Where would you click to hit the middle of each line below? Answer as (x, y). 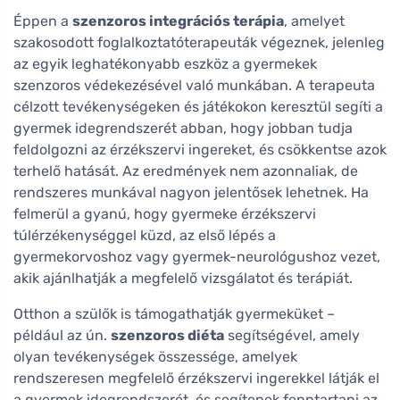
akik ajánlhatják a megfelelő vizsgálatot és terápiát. (183, 279)
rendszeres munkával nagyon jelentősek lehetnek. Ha (191, 193)
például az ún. (62, 336)
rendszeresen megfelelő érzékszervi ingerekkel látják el (196, 379)
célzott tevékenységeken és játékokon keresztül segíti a (198, 107)
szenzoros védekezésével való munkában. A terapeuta (194, 86)
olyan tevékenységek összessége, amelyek (155, 357)
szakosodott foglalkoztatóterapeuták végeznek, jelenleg (199, 43)
